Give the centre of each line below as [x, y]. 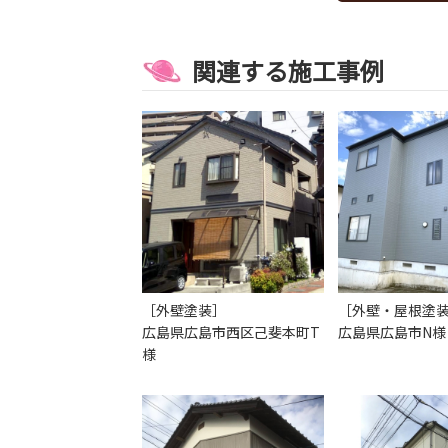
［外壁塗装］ [184, 309]
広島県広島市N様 [392, 331]
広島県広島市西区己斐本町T [231, 331]
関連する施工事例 [288, 70]
